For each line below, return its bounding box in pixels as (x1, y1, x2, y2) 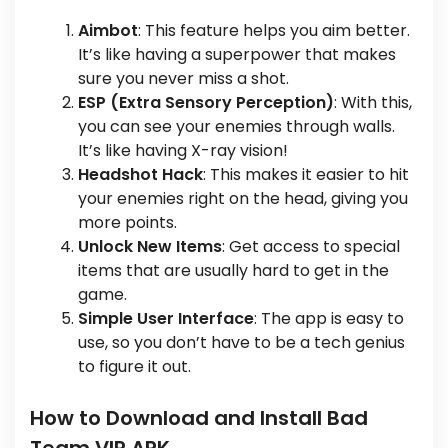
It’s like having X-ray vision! (78, 139, 288, 162)
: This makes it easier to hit (203, 163, 409, 186)
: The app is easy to (254, 307, 404, 330)
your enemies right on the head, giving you (78, 187, 408, 210)
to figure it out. (78, 355, 191, 378)
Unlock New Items (78, 235, 222, 258)
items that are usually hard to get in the (78, 259, 389, 282)
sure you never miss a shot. (78, 67, 289, 90)
